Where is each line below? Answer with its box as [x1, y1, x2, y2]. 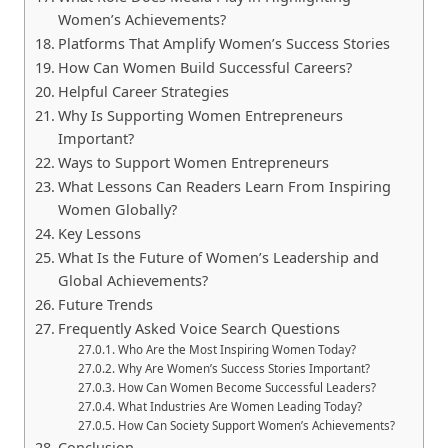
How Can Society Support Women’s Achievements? [117, 417, 395, 433]
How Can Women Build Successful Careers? [57, 57, 352, 77]
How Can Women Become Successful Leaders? [117, 379, 376, 395]
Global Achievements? [57, 270, 208, 290]
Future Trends [57, 294, 153, 314]
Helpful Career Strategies [57, 81, 229, 101]
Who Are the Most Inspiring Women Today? [117, 341, 356, 357]
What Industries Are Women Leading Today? [117, 398, 362, 414]
